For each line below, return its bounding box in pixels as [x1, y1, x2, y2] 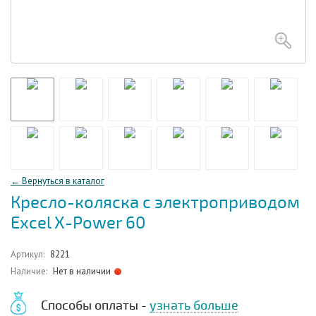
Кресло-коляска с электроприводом [11, 193, 300, 213]
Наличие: [11, 265, 47, 277]
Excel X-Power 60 [11, 213, 145, 233]
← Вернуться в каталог [11, 175, 104, 187]
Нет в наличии [53, 265, 111, 277]
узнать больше [150, 298, 238, 313]
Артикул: [11, 248, 44, 260]
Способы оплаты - [41, 298, 150, 313]
